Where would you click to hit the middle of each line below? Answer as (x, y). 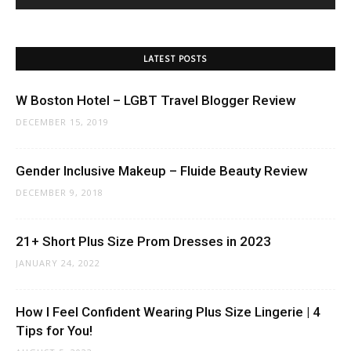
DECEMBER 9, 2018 (60, 192)
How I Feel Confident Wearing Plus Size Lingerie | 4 (168, 311)
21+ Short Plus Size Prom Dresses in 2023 (143, 241)
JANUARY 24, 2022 (58, 262)
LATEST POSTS (175, 59)
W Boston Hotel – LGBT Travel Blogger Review (156, 100)
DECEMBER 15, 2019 (62, 121)
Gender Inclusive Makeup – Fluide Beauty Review (162, 170)
